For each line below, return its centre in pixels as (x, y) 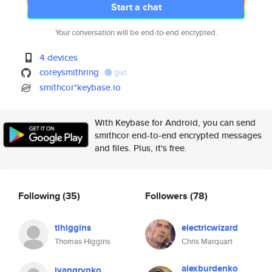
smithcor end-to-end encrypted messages (178, 135)
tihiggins (73, 228)
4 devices (59, 57)
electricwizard (210, 228)
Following (40, 195)
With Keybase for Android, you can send (175, 122)
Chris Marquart (207, 241)
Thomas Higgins (83, 241)
